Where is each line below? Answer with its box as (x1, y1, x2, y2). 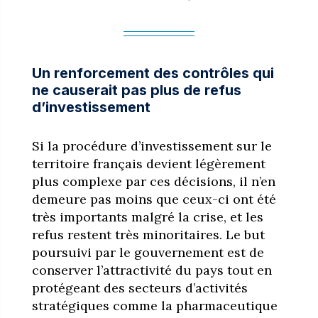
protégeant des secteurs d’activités (31, 279, 248, 296)
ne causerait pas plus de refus (31, 81, 241, 99)
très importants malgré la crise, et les (31, 208, 263, 225)
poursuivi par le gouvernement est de (31, 243, 264, 261)
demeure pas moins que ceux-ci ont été (31, 190, 276, 207)
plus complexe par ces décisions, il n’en (31, 172, 275, 190)
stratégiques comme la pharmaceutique (31, 297, 278, 314)
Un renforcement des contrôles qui (31, 64, 274, 82)
